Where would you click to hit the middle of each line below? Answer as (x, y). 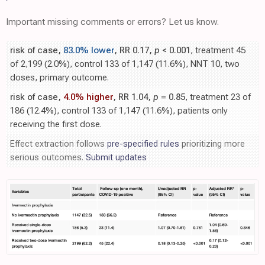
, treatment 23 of (218, 97)
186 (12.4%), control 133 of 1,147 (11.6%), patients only (119, 110)
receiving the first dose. (56, 124)
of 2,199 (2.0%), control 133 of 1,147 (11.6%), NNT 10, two (125, 64)
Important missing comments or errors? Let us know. (112, 21)
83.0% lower (89, 50)
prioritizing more (212, 143)
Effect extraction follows (59, 143)
